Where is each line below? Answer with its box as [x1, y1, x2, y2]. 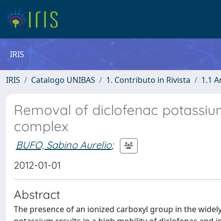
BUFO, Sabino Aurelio [16, 138, 111, 151]
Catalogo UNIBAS [31, 74, 95, 85]
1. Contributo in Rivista [106, 74, 190, 85]
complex [14, 117, 69, 135]
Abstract [14, 187, 60, 202]
